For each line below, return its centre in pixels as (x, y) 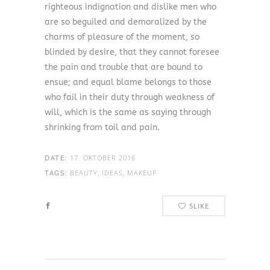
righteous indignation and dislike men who (130, 7)
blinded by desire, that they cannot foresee (132, 52)
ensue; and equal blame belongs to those (128, 82)
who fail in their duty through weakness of (130, 97)
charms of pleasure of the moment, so (122, 37)
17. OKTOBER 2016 (102, 157)
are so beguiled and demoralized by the (126, 22)
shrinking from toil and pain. (102, 127)
